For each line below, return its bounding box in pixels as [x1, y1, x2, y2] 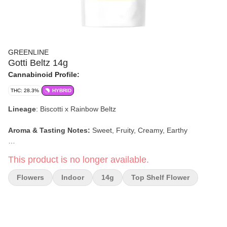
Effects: [8, 147, 37, 156]
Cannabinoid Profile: [8, 70, 80, 79]
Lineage [8, 105, 36, 113]
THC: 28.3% [11, 88, 39, 93]
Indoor [61, 173, 84, 181]
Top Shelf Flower [131, 173, 190, 181]
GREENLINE [8, 48, 49, 56]
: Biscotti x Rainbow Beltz [36, 105, 118, 113]
